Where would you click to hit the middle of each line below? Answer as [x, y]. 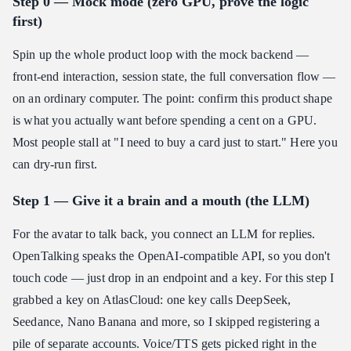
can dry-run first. [55, 165]
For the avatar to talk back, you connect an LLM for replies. [164, 234]
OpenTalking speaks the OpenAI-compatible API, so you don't [172, 256]
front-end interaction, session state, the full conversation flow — [174, 77]
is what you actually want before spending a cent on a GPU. [165, 121]
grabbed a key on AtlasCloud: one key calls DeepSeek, [152, 300]
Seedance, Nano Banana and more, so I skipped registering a [166, 322]
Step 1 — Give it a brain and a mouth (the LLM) [161, 201]
